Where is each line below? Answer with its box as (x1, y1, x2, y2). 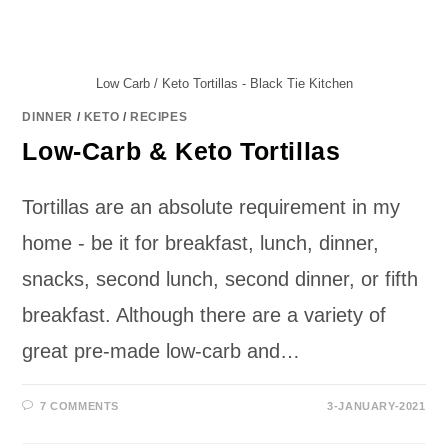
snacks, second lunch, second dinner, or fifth (22, 267, 419, 290)
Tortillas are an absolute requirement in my (22, 195, 401, 218)
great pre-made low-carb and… (22, 339, 301, 362)
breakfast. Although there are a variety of (22, 303, 387, 326)
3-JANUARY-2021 (327, 399, 426, 412)
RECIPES (130, 109, 188, 124)
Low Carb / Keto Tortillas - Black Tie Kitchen (95, 75, 353, 91)
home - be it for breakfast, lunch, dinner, (22, 231, 380, 254)
